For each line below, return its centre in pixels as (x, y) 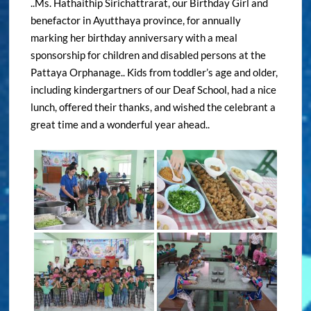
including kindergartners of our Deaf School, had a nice (154, 89)
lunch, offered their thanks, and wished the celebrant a (153, 107)
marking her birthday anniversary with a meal (134, 37)
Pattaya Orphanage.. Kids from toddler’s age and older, (154, 72)
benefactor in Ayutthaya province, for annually (136, 20)
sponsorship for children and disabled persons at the (149, 54)
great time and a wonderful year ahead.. (120, 124)
